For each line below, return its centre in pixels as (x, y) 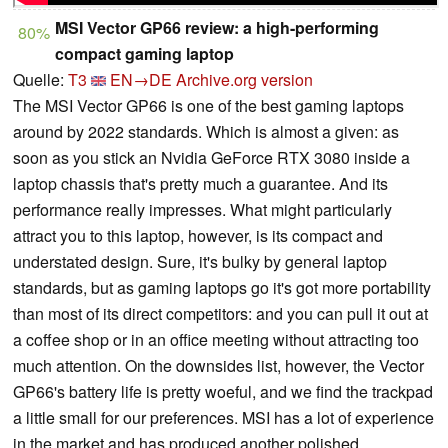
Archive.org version (244, 79)
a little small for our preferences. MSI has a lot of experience (223, 417)
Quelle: (40, 79)
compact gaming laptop (144, 53)
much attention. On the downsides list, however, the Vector (218, 365)
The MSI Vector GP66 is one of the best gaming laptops (208, 105)
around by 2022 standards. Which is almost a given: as (206, 131)
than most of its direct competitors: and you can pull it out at (220, 313)
